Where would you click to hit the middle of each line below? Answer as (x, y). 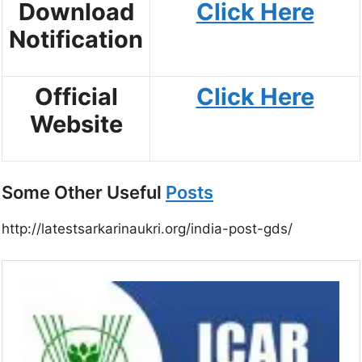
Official (76, 96)
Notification (76, 39)
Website (76, 124)
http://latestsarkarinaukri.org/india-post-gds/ (147, 229)
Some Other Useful (84, 193)
